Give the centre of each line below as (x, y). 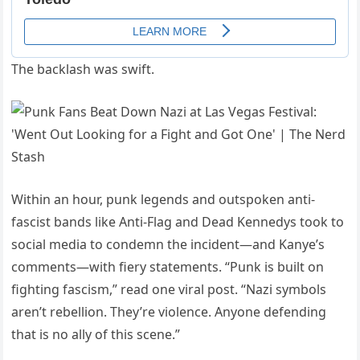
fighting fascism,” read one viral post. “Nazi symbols (169, 290)
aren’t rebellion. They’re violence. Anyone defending (169, 312)
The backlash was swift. (83, 70)
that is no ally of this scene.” (96, 335)
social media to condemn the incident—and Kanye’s (168, 245)
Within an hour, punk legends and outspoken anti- (164, 200)
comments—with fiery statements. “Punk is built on (168, 267)
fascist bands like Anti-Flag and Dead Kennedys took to (178, 222)
